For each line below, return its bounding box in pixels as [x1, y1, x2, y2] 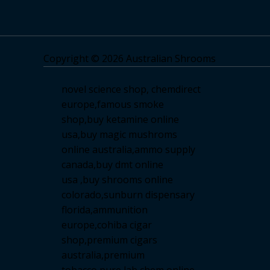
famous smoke [97, 98, 164, 111]
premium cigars [87, 233, 157, 247]
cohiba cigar [97, 218, 152, 232]
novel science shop [61, 83, 146, 96]
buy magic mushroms [80, 128, 177, 142]
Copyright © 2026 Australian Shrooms [43, 52, 216, 66]
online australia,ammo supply [61, 143, 195, 157]
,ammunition [90, 203, 148, 217]
